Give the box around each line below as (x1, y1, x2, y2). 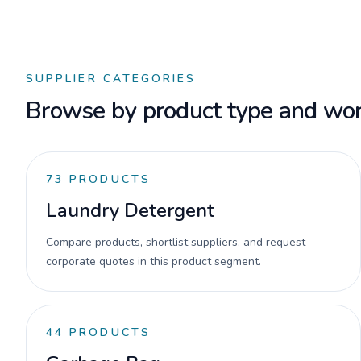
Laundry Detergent (46, 197, 214, 223)
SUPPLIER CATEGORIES (26, 71, 197, 86)
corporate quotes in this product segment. (46, 254, 261, 269)
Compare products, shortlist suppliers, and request (46, 234, 305, 250)
